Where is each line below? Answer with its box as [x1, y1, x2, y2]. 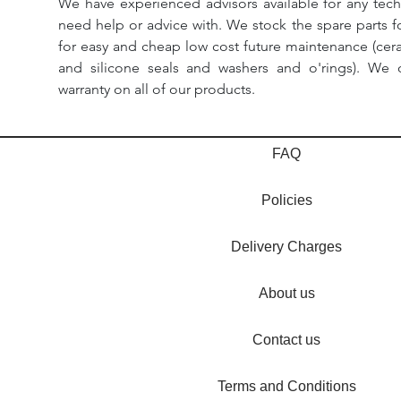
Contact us [252, 332, 320, 347]
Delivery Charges [231, 239, 342, 254]
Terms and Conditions [217, 379, 356, 394]
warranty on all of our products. [58, 81, 255, 98]
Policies [260, 192, 312, 208]
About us [258, 286, 315, 301]
